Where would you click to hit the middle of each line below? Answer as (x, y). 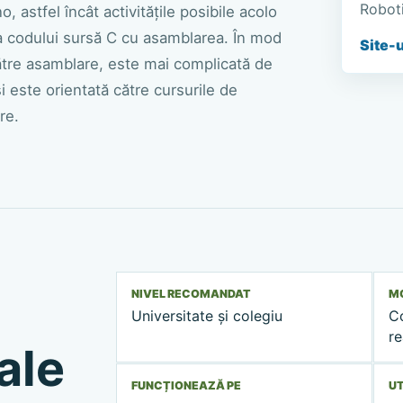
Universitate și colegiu (207, 316)
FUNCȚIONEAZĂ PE (187, 386)
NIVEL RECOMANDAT (192, 293)
